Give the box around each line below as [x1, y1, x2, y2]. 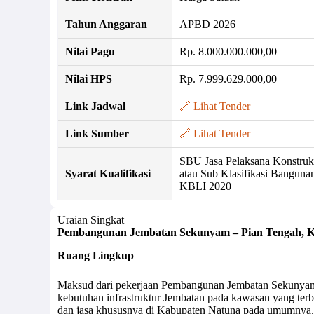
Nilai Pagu [65, 45, 115, 57]
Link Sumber [65, 127, 129, 139]
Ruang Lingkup [57, 250, 134, 262]
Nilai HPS [65, 72, 112, 85]
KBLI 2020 [179, 179, 231, 192]
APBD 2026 [179, 18, 235, 30]
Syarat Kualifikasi [65, 167, 151, 179]
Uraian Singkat [57, 213, 124, 226]
